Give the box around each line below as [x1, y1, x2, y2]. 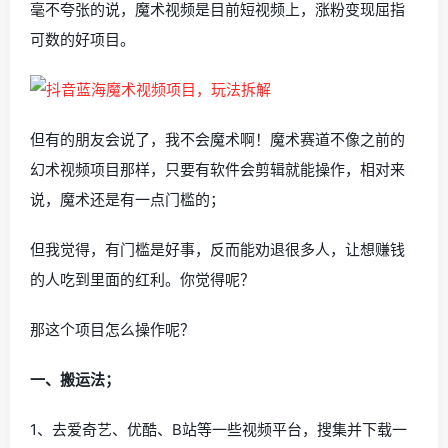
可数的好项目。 [30, 29, 135, 49]
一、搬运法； [30, 369, 120, 389]
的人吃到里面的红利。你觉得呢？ [30, 269, 255, 289]
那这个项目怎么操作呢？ [30, 319, 195, 339]
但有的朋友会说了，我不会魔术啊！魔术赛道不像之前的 [30, 129, 405, 149]
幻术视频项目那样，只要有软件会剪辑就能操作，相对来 [30, 159, 405, 179]
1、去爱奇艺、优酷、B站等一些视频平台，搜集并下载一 [30, 419, 407, 439]
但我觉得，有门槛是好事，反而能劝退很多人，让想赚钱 [30, 239, 405, 259]
